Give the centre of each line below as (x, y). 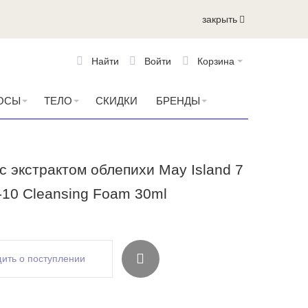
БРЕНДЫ (178, 101)
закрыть (220, 19)
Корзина (216, 61)
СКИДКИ (116, 101)
